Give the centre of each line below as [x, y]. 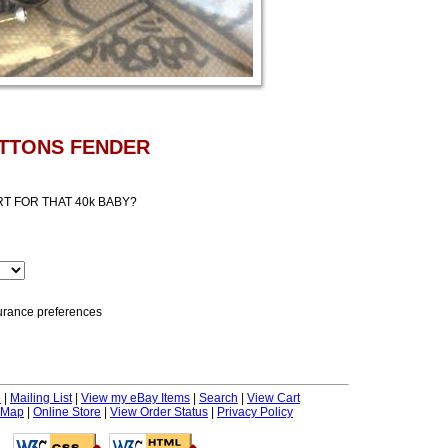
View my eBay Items [135, 398]
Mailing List [41, 398]
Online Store [67, 412]
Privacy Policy [255, 412]
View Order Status [159, 412]
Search [218, 398]
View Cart [273, 398]
